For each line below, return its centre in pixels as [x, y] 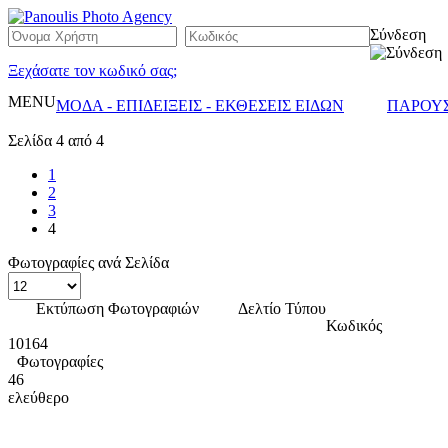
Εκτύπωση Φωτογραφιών [117, 308]
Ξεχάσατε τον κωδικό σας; [92, 70]
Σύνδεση [398, 34]
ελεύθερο [38, 397]
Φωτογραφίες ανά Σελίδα [88, 262]
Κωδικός [354, 325]
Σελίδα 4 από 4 [56, 140]
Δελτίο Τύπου [282, 308]
